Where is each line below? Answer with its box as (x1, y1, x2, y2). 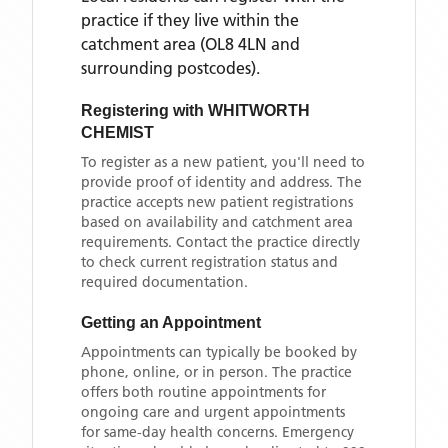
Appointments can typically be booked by (81, 343, 357, 361)
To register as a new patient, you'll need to (81, 153, 365, 171)
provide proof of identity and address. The (81, 173, 362, 191)
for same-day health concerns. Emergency (81, 423, 354, 441)
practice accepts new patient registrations (81, 193, 353, 211)
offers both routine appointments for (81, 383, 326, 401)
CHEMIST (81, 124, 154, 141)
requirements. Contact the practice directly (81, 233, 360, 251)
